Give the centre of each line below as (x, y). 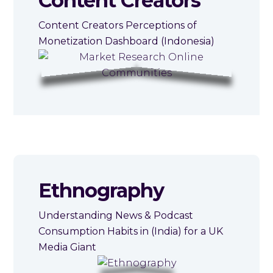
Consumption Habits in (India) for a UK (130, 231)
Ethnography (101, 190)
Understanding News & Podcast (115, 215)
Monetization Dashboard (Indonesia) (126, 41)
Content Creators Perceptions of (117, 26)
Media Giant (67, 247)
